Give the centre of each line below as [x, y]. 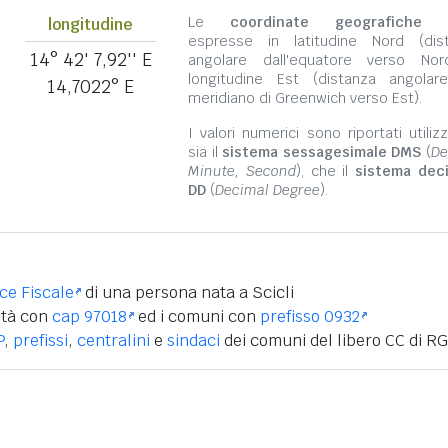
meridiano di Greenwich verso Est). [305, 98]
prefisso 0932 [310, 316]
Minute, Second [242, 171]
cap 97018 [89, 316]
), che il [325, 171]
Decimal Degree [267, 190]
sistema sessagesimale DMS [322, 152]
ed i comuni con [197, 316]
